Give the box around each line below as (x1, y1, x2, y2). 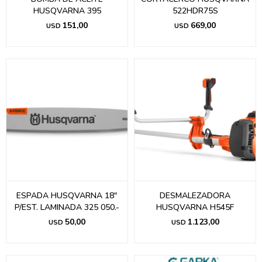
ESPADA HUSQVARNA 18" (16, 190, 118, 201)
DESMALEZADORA (160, 190, 230, 201)
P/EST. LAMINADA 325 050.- (15, 202, 119, 213)
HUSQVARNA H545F (156, 202, 234, 213)
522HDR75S (172, 5, 218, 16)
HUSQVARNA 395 (33, 5, 101, 16)
